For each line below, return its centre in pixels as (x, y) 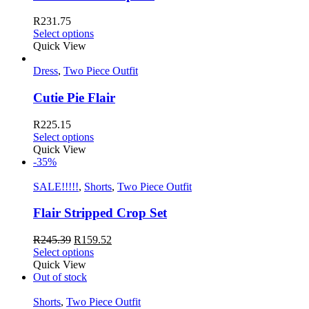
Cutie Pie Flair (74, 98)
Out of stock (60, 277)
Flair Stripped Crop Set (100, 213)
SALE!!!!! (56, 186)
